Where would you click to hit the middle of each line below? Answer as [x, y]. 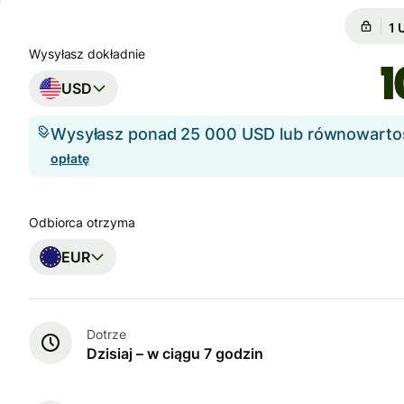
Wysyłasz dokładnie [87, 54]
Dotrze [106, 334]
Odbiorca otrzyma [82, 223]
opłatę [70, 159]
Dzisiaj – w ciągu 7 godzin [175, 353]
